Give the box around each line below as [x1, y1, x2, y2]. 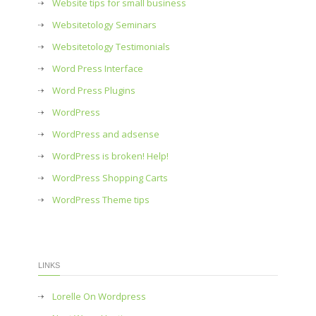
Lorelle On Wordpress [52, 290, 146, 303]
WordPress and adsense [52, 128, 159, 140]
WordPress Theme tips [52, 193, 150, 206]
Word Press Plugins [52, 84, 135, 97]
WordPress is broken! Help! [52, 150, 169, 162]
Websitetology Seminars [52, 18, 157, 31]
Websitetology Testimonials [52, 40, 170, 53]
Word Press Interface [52, 62, 143, 75]
